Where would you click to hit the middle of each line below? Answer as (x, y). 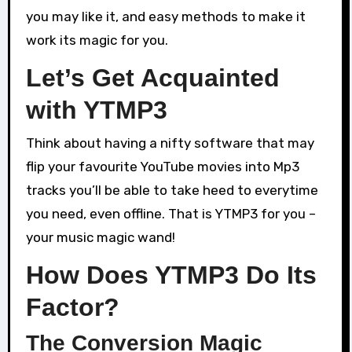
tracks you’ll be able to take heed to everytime (172, 191)
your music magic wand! (100, 238)
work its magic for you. (97, 40)
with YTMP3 (96, 110)
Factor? (72, 308)
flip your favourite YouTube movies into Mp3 (162, 167)
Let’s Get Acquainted (152, 77)
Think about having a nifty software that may (170, 143)
